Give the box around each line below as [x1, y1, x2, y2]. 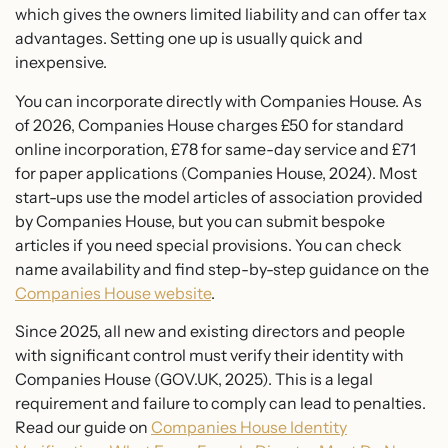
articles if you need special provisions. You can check [15, 234, 402, 255]
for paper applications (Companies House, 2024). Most [15, 162, 417, 183]
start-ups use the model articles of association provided [15, 186, 423, 207]
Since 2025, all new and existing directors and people [15, 320, 405, 341]
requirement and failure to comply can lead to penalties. [15, 392, 426, 413]
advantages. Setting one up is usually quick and [15, 28, 363, 49]
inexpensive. [15, 52, 107, 73]
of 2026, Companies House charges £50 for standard [15, 114, 404, 135]
